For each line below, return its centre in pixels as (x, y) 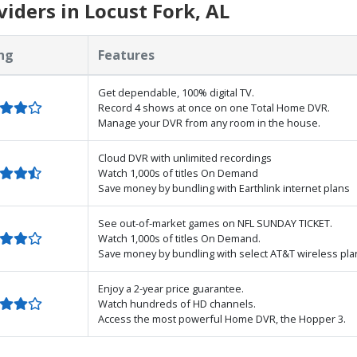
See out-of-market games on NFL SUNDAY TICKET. (215, 223)
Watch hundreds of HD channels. (177, 304)
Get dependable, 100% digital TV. (176, 92)
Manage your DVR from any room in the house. (209, 123)
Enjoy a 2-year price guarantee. (171, 288)
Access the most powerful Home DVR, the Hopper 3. (222, 319)
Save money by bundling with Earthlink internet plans (224, 188)
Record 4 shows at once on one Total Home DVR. (214, 108)
